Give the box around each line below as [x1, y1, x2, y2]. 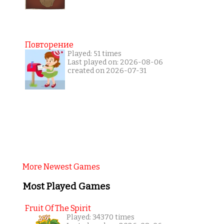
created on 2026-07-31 [67, 66, 146, 75]
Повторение [24, 39, 73, 49]
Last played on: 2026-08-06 [67, 57, 163, 66]
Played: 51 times [67, 49, 121, 58]
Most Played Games [22, 180, 110, 192]
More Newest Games [22, 161, 100, 171]
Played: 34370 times [66, 213, 134, 222]
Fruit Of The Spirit [24, 203, 91, 213]
